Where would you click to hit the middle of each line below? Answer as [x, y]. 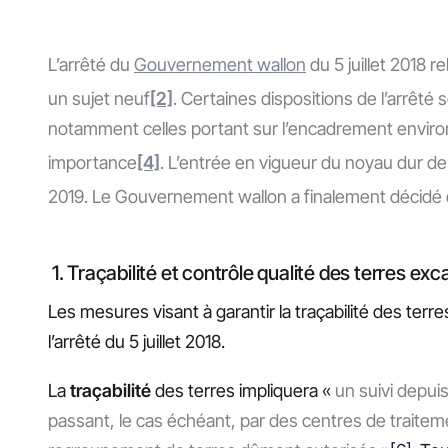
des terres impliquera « [243, 391]
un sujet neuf [99, 98]
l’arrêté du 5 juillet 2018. [136, 341]
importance [92, 162]
